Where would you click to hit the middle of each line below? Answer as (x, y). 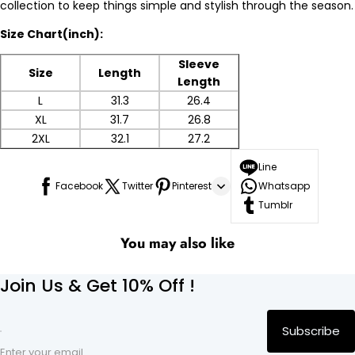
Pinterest (192, 185)
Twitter (137, 185)
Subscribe (311, 331)
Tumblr (275, 204)
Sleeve (199, 64)
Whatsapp (284, 185)
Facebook (79, 185)
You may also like (177, 243)
